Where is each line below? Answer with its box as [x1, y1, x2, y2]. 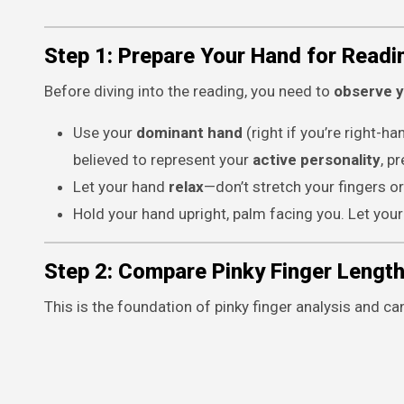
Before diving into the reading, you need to [44, 82, 334, 100]
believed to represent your [73, 151, 252, 169]
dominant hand [136, 124, 243, 142]
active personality [252, 151, 381, 169]
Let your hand [73, 178, 169, 196]
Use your [73, 124, 136, 142]
